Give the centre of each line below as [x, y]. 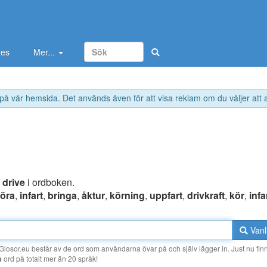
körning [127, 195]
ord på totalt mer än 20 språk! [50, 259]
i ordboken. [50, 182]
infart [31, 195]
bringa [62, 195]
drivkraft [206, 195]
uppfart [166, 195]
